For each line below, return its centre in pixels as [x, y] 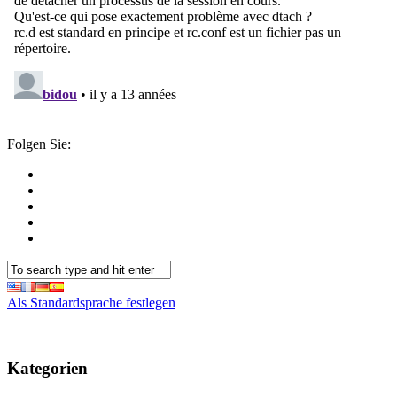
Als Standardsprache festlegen [91, 302]
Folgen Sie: [39, 144]
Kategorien [47, 369]
